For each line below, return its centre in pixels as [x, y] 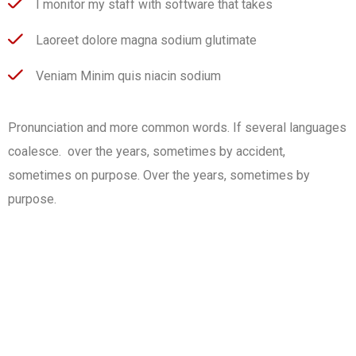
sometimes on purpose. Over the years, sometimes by [161, 175]
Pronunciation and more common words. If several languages [177, 127]
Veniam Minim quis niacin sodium [128, 75]
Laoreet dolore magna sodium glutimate [146, 40]
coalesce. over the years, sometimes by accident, [147, 151]
